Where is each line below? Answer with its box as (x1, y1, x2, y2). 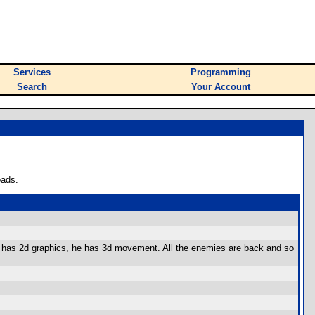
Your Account (191, 82, 250, 92)
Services (13, 67, 51, 77)
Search (17, 82, 47, 92)
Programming (191, 67, 251, 77)
